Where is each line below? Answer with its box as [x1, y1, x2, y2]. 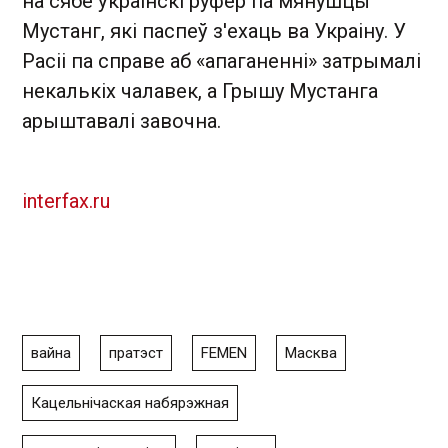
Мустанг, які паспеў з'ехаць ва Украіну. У [22, 19, 406, 43]
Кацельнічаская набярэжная [31, 394, 229, 412]
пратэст [109, 344, 163, 362]
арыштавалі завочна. [22, 109, 221, 133]
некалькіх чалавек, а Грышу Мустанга [22, 79, 378, 103]
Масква [285, 344, 337, 362]
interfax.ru [22, 189, 110, 213]
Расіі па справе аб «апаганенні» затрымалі [22, 49, 421, 73]
